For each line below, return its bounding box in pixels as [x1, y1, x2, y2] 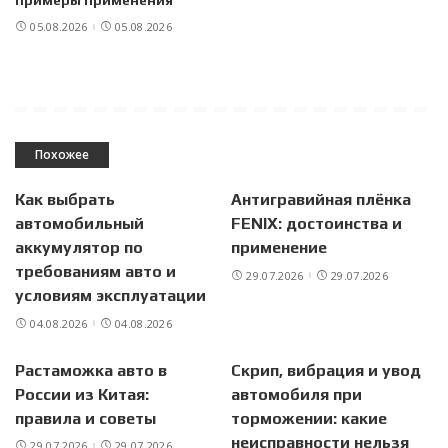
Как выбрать [15, 190, 115, 210]
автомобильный [15, 214, 144, 234]
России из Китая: [15, 384, 149, 404]
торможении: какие [231, 408, 387, 428]
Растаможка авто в [15, 360, 167, 380]
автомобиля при [231, 384, 362, 404]
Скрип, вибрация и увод [231, 360, 421, 380]
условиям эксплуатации [15, 286, 206, 306]
